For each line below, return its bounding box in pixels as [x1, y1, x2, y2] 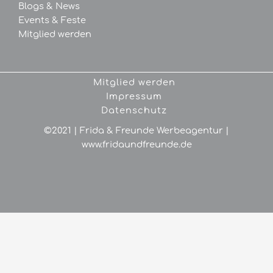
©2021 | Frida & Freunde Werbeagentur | [44, 126, 229, 136]
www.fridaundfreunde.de [81, 140, 192, 150]
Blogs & [18, 1, 55, 12]
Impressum [106, 91, 162, 102]
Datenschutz [101, 105, 167, 116]
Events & [18, 15, 61, 26]
